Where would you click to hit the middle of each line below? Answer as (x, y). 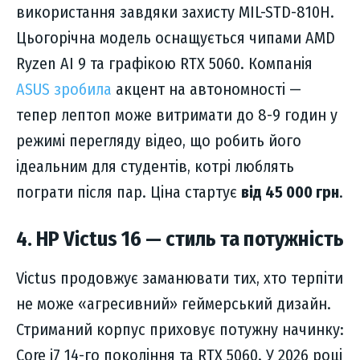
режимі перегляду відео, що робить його (159, 141)
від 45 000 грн (290, 192)
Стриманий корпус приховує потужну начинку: (180, 330)
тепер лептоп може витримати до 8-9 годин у (177, 115)
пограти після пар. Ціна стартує (129, 192)
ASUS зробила (64, 90)
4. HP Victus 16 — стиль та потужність (180, 239)
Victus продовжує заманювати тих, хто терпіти (180, 278)
